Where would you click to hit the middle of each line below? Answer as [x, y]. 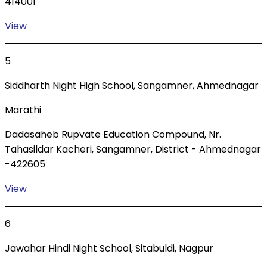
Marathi [23, 110]
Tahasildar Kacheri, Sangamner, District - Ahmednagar [133, 150]
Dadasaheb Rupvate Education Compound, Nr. [113, 135]
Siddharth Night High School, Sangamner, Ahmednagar [132, 86]
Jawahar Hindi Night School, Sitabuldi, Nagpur [109, 249]
